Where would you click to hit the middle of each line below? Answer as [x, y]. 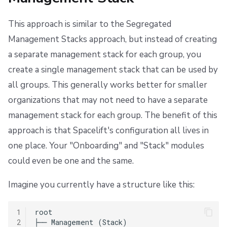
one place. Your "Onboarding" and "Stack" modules [106, 146]
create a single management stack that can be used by [113, 70]
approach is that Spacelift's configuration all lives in [108, 131]
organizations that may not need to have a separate [108, 100]
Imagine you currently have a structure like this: [101, 185]
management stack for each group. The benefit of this [113, 116]
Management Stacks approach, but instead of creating [112, 40]
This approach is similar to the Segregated [90, 24]
